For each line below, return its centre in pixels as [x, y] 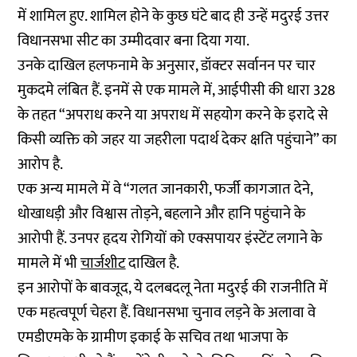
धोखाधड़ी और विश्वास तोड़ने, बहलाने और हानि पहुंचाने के [162, 214]
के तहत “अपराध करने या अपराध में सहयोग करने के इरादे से [173, 115]
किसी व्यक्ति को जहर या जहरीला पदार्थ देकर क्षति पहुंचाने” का [178, 140]
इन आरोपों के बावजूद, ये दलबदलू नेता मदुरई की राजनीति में [173, 288]
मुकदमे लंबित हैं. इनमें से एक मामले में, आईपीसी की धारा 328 [177, 90]
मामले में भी [48, 263]
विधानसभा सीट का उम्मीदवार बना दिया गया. [134, 41]
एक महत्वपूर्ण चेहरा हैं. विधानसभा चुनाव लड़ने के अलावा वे [167, 313]
